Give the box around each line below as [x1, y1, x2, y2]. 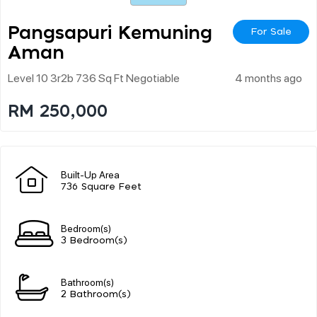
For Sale [250, 26, 292, 37]
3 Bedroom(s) [61, 236, 127, 246]
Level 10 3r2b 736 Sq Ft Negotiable [8, 69, 180, 85]
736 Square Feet [61, 182, 142, 192]
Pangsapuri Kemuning [8, 23, 212, 42]
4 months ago [235, 69, 302, 85]
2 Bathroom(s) [61, 289, 131, 299]
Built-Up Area [61, 167, 120, 180]
